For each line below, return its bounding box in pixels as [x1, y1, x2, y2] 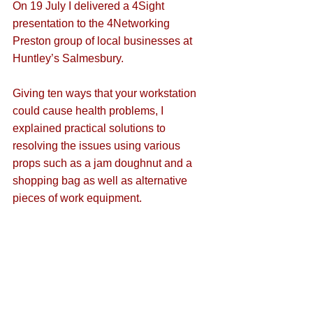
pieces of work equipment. [13, 192, 145, 204]
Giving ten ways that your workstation [13, 87, 199, 99]
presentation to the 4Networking [13, 17, 173, 29]
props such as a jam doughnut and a [13, 157, 195, 169]
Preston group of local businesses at [13, 35, 195, 47]
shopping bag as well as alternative [13, 175, 190, 187]
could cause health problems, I [13, 105, 166, 117]
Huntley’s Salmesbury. [13, 52, 126, 64]
